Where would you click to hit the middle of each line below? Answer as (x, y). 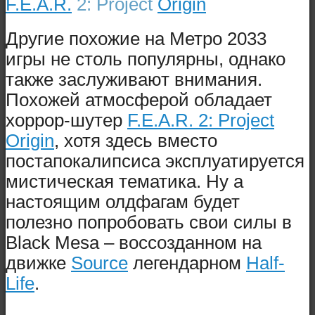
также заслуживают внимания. (134, 79)
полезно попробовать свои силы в (149, 222)
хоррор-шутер (66, 120)
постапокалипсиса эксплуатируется (155, 161)
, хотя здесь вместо (136, 140)
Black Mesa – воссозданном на (134, 242)
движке (38, 263)
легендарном (187, 263)
